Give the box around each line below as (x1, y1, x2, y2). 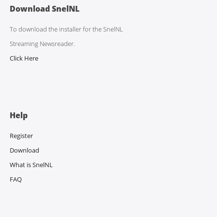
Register (10, 131, 33, 140)
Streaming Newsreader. (10, 39, 75, 48)
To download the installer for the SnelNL (10, 25, 123, 33)
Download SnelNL (10, 3, 79, 14)
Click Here (10, 54, 38, 62)
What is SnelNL (10, 160, 53, 169)
